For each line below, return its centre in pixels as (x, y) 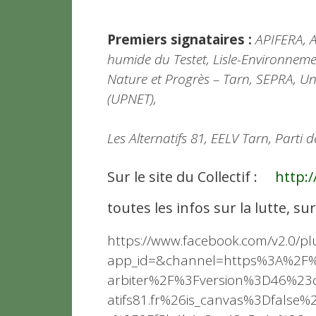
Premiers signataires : (180, 39)
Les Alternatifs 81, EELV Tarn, (191, 139)
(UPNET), (132, 98)
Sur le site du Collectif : (191, 176)
